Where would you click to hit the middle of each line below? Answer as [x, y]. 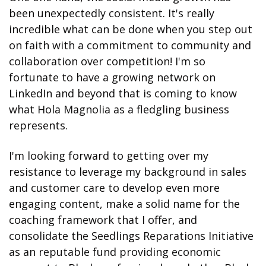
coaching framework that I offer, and [103, 219]
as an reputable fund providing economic [115, 251]
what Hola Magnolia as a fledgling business [119, 109]
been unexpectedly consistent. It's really [112, 13]
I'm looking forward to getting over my [109, 155]
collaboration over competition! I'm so [107, 61]
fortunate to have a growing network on [112, 77]
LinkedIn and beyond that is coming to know [123, 93]
